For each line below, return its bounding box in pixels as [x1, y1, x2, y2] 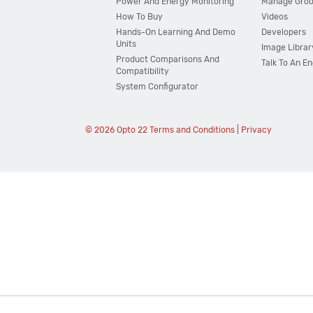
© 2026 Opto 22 [85, 125, 150, 135]
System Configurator [116, 82, 199, 92]
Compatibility [116, 66, 170, 76]
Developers [261, 27, 307, 37]
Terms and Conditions [149, 125, 235, 135]
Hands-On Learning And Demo [116, 27, 236, 37]
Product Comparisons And [116, 54, 220, 64]
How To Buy [116, 12, 163, 22]
